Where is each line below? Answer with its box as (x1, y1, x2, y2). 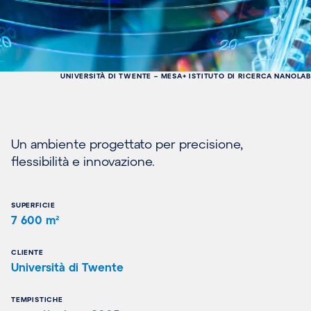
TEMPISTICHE (11, 294, 63, 303)
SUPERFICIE (11, 200, 56, 209)
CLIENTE (11, 247, 44, 256)
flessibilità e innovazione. (11, 153, 155, 169)
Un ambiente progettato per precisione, (11, 135, 243, 151)
